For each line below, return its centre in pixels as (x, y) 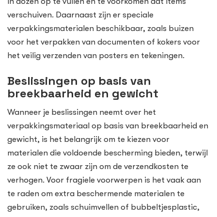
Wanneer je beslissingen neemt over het (82, 112)
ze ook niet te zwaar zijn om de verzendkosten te (98, 167)
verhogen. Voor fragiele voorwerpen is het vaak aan (104, 180)
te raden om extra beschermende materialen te (96, 194)
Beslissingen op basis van (79, 81)
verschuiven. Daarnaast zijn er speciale (80, 15)
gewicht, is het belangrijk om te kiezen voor (88, 139)
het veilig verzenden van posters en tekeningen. (96, 55)
